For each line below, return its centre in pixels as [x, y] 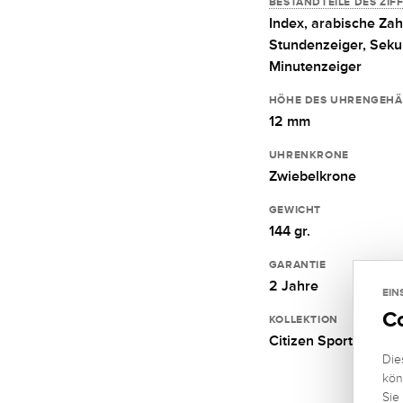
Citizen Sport [310, 340]
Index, [290, 23]
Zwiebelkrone [312, 176]
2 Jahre [293, 286]
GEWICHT [295, 209]
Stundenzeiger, [319, 45]
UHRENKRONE [309, 154]
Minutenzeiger [315, 66]
